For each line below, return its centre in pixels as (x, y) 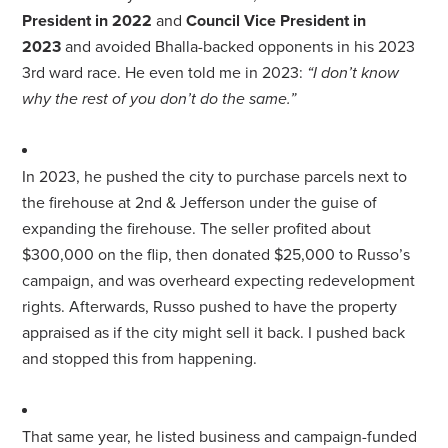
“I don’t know (353, 72)
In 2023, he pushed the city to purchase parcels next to (215, 176)
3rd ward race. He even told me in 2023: (165, 72)
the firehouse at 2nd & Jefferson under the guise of (200, 202)
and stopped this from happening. (140, 358)
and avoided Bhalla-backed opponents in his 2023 (238, 46)
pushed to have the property (296, 306)
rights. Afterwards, (88, 306)
